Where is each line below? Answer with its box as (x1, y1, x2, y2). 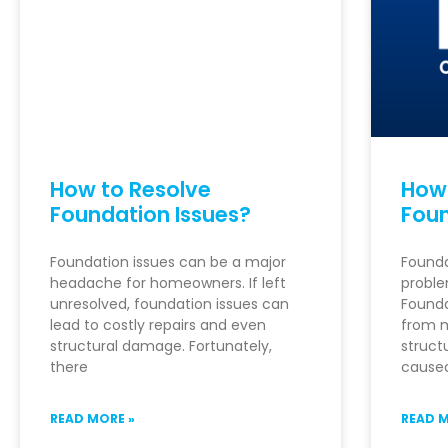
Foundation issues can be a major (50, 251, 286, 272)
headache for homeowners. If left (50, 272, 286, 293)
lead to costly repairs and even (50, 314, 266, 335)
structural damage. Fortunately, (50, 335, 272, 356)
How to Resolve (50, 174, 211, 204)
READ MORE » (50, 409, 135, 427)
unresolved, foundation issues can (50, 293, 289, 314)
